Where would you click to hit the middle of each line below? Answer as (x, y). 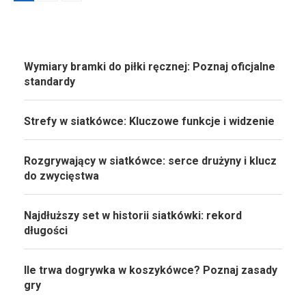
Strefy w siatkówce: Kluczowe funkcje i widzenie (149, 122)
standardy (50, 82)
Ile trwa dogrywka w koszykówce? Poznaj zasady (151, 270)
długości (46, 231)
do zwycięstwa (61, 176)
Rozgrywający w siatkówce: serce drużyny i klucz (150, 161)
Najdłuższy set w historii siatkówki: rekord (133, 216)
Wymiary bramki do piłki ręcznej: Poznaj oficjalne (150, 67)
